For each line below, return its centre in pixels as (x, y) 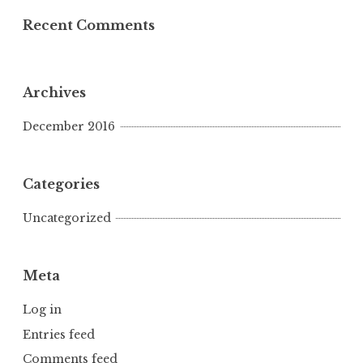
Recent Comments (89, 26)
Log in (42, 310)
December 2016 (69, 127)
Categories (61, 184)
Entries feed (59, 334)
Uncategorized (67, 218)
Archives (54, 93)
